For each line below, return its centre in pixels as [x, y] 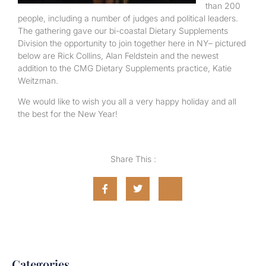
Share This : [133, 159]
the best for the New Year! [68, 114]
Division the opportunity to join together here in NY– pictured [132, 43]
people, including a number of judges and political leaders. [128, 18]
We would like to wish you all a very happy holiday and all [127, 102]
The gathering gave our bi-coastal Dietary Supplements [123, 30]
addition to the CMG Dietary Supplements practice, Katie [125, 68]
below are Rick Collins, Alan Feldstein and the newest [118, 55]
